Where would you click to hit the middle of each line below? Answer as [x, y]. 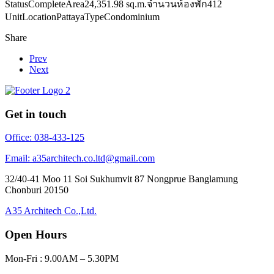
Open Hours [36, 235]
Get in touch [36, 114]
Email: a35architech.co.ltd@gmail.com [80, 158]
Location [39, 17]
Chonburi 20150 [37, 190]
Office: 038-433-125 [45, 138]
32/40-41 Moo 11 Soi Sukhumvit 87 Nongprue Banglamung [121, 179]
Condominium [132, 17]
